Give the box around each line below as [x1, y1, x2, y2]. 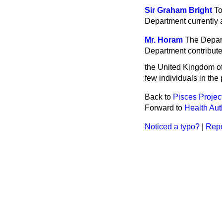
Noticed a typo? [145, 122, 200, 131]
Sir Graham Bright [145, 6, 212, 14]
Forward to [145, 103, 184, 112]
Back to [145, 92, 173, 101]
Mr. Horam [145, 36, 183, 44]
